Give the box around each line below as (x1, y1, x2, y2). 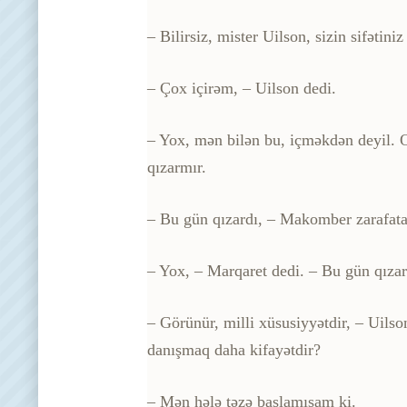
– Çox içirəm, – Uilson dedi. (147, 78, 336, 97)
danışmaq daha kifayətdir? (147, 340, 321, 359)
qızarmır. (147, 157, 206, 176)
